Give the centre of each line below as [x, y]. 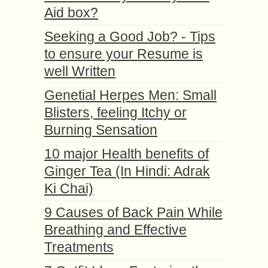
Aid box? [71, 13]
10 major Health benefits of [127, 154]
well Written [80, 71]
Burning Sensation [101, 130]
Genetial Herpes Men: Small [130, 95]
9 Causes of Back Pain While [133, 212]
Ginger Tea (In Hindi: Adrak [127, 171]
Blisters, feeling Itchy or [115, 112]
